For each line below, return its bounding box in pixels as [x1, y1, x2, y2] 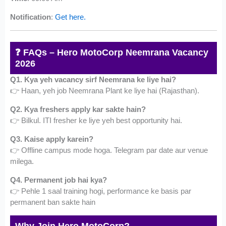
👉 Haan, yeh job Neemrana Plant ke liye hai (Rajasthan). [10, 86, 200, 95]
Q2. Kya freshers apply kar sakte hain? [10, 105, 146, 114]
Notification [10, 12, 51, 21]
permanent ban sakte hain [10, 198, 96, 207]
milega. [10, 157, 34, 166]
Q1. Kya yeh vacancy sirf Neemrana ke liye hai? [10, 75, 177, 84]
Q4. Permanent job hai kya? [10, 176, 107, 185]
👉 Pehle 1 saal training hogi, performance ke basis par [10, 187, 192, 196]
